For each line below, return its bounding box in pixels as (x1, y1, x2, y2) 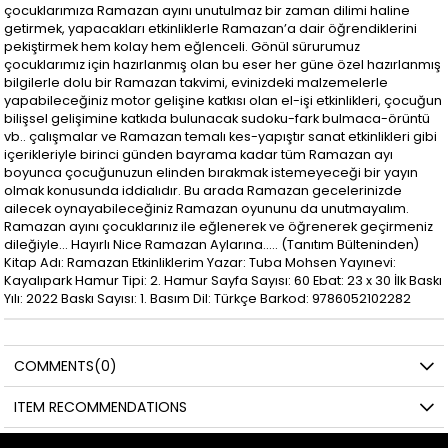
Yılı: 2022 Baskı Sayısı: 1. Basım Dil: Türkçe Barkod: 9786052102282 (4, 289, 412, 307)
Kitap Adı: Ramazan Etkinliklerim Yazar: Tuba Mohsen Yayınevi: (4, 253, 397, 271)
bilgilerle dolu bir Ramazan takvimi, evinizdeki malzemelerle (4, 73, 389, 91)
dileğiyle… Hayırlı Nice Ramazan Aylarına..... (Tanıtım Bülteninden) (4, 235, 420, 253)
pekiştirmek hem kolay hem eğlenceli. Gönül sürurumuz (4, 37, 361, 55)
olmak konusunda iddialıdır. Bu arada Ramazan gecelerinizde (4, 181, 403, 199)
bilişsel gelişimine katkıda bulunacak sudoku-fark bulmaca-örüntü (4, 109, 431, 127)
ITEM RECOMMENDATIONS (14, 396, 188, 417)
